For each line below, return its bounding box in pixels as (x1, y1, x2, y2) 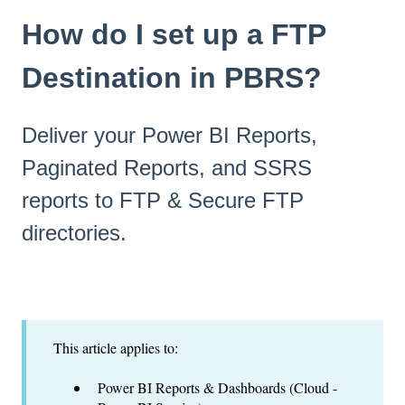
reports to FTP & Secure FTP (22, 188, 304, 213)
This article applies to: (53, 338, 178, 358)
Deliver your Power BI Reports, (22, 123, 317, 148)
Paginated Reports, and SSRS (22, 155, 312, 181)
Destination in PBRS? (22, 61, 322, 94)
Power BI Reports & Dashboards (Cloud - (98, 378, 337, 398)
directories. (22, 221, 127, 246)
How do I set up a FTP (22, 17, 325, 51)
